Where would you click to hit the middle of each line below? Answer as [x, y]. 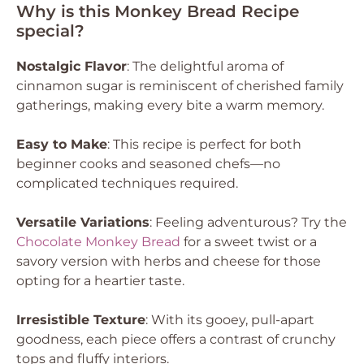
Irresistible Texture [81, 320]
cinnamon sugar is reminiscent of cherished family [180, 86]
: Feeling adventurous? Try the [248, 222]
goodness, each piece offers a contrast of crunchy [176, 339]
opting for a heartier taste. [100, 281]
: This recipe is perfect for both [204, 144]
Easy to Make [62, 144]
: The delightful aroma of [205, 66]
